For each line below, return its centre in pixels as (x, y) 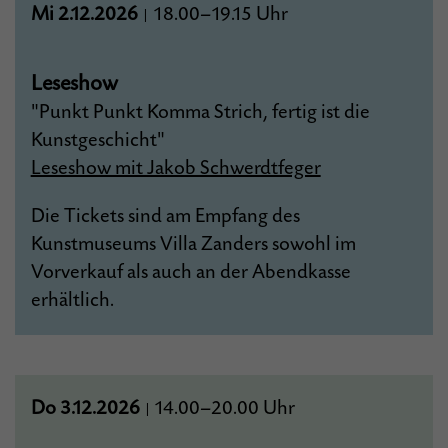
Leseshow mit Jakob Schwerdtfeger (175, 168)
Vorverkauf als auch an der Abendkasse (190, 272)
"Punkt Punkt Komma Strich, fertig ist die (200, 112)
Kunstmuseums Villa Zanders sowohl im (193, 244)
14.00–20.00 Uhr (224, 408)
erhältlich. (72, 300)
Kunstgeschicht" (97, 140)
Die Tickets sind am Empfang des (165, 216)
